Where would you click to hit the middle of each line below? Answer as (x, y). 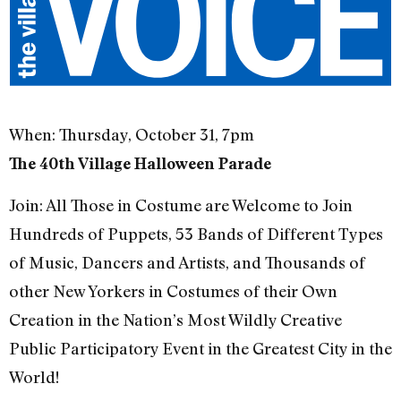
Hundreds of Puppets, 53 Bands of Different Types (196, 234)
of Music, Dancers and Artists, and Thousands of (187, 263)
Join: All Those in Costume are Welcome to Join (181, 205)
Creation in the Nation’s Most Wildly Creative (175, 320)
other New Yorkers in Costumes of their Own (173, 291)
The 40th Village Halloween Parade (140, 164)
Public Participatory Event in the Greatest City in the (200, 349)
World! (34, 377)
